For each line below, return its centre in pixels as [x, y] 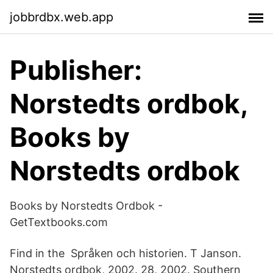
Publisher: [76, 70]
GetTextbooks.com [59, 222]
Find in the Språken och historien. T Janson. [126, 253]
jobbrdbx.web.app [62, 17]
